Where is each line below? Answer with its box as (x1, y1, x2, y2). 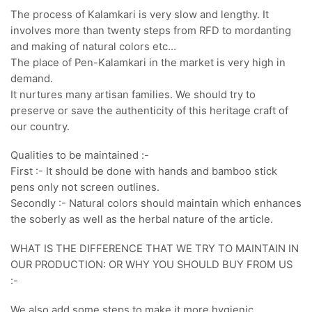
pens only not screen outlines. (10, 181, 159, 194)
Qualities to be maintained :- (10, 149, 149, 162)
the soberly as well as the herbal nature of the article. (10, 213, 273, 226)
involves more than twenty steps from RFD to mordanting (10, 24, 291, 37)
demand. (10, 72, 53, 85)
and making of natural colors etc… (10, 40, 176, 53)
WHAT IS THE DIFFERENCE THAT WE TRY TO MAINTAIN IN (10, 242, 299, 256)
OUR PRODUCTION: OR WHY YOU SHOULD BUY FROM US (10, 258, 292, 272)
